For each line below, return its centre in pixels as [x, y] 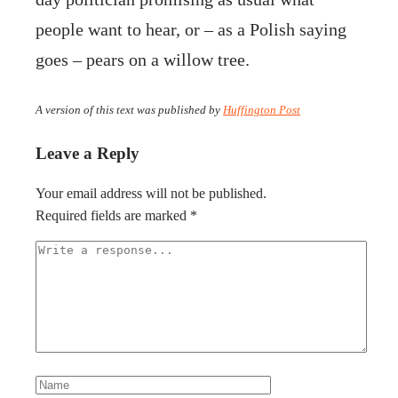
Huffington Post [262, 109]
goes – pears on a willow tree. [143, 59]
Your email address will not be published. [151, 194]
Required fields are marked [113, 216]
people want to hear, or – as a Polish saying [191, 29]
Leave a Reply [88, 153]
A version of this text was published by [129, 109]
